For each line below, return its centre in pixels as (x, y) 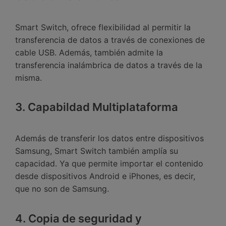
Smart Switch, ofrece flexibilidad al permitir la (103, 27)
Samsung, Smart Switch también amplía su (97, 151)
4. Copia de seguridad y (78, 218)
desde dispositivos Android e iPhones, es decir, (105, 176)
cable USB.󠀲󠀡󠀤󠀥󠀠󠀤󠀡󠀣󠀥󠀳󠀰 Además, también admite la (89, 52)
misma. (29, 77)
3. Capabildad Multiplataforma (97, 107)
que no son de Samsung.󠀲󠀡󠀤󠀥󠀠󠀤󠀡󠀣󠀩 (62, 188)
